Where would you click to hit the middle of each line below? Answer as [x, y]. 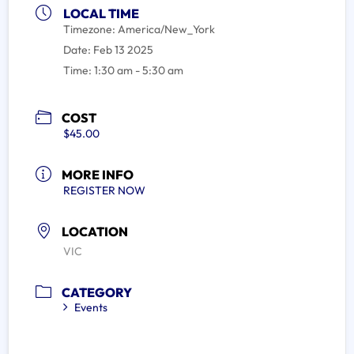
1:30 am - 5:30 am [139, 70]
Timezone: [90, 29]
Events [91, 307]
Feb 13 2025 [123, 50]
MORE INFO [98, 175]
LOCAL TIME [101, 13]
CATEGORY [97, 292]
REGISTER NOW [104, 190]
